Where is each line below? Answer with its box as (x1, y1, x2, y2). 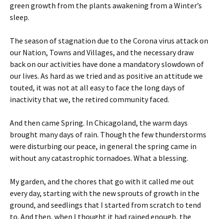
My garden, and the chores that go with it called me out (10, 176, 194, 186)
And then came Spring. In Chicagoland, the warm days (10, 118, 188, 128)
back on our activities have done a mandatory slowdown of (10, 59, 204, 69)
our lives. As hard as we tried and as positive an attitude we (10, 71, 203, 81)
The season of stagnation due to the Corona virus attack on (10, 36, 208, 45)
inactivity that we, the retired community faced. (10, 94, 169, 104)
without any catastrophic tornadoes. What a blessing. (10, 153, 188, 163)
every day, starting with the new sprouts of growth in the (10, 188, 199, 198)
